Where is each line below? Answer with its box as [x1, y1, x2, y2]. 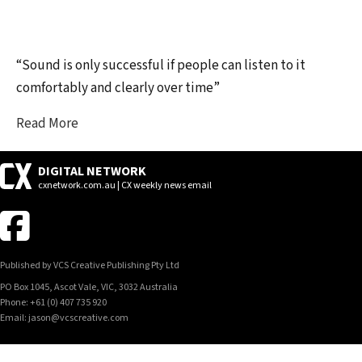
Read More [16, 114, 78, 134]
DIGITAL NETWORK [37, 162, 146, 181]
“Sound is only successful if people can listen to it [16, 56, 305, 76]
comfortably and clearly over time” [16, 78, 220, 99]
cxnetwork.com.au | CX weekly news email [37, 179, 212, 193]
